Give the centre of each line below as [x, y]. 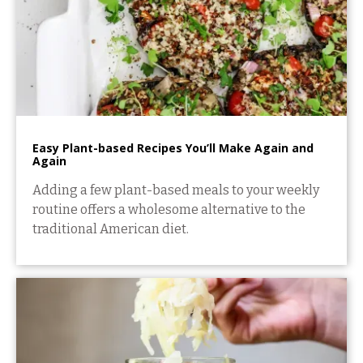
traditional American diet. [111, 228]
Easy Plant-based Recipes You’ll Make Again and [173, 147]
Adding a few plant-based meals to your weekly [176, 190]
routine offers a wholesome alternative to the [169, 209]
